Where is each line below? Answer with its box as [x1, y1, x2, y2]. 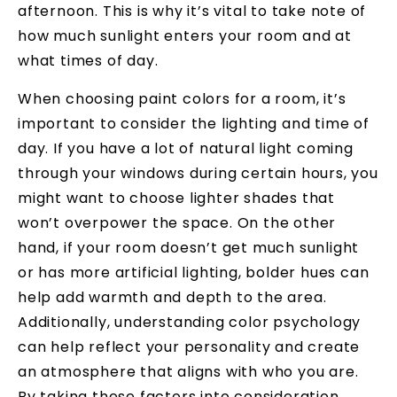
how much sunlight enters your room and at [18, 26, 352, 47]
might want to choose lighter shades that [18, 187, 335, 208]
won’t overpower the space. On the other [18, 212, 337, 233]
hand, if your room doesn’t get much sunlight [18, 237, 360, 258]
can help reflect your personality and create [18, 336, 361, 357]
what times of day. [18, 51, 159, 72]
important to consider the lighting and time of [18, 113, 370, 134]
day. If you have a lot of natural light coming [18, 137, 354, 159]
